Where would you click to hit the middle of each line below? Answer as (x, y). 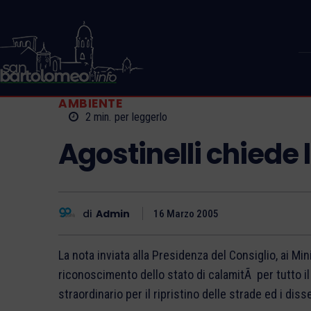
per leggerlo (141, 117)
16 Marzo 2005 (186, 214)
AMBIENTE (90, 103)
